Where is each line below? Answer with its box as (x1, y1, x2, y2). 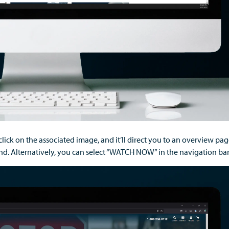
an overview (172, 134, 215, 145)
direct (127, 134, 147, 145)
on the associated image (14, 134, 98, 145)
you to (147, 134, 172, 145)
